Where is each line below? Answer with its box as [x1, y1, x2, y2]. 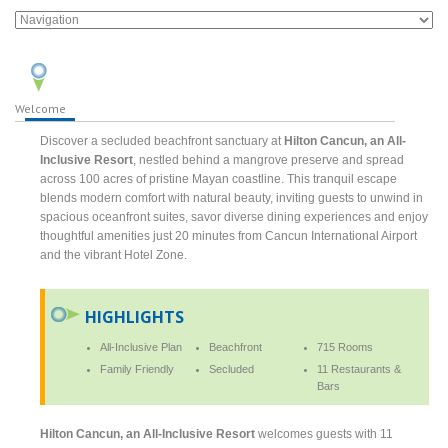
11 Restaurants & [317, 362, 402, 375]
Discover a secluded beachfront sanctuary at [40, 133, 285, 148]
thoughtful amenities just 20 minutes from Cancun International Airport [40, 228, 418, 243]
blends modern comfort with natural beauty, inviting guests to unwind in [40, 190, 424, 205]
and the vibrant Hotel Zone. [40, 247, 188, 262]
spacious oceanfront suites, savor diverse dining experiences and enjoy [40, 209, 429, 224]
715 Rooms [317, 340, 374, 353]
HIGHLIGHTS [85, 305, 185, 328]
